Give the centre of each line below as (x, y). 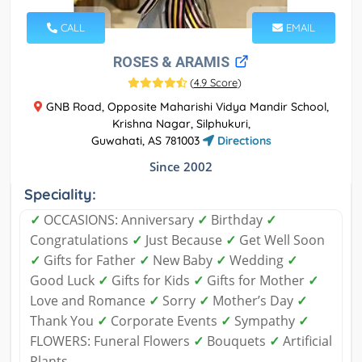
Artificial (306, 341)
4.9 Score (215, 82)
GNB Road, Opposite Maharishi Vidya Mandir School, (185, 106)
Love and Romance (89, 300)
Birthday (237, 219)
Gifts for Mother (256, 280)
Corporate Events (164, 320)
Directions (242, 140)
